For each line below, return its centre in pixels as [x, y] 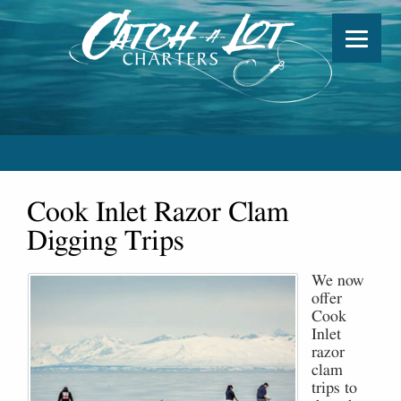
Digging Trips [106, 241]
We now [337, 282]
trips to [334, 389]
